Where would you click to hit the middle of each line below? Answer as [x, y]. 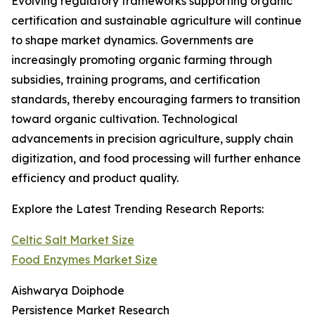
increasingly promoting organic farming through [142, 60]
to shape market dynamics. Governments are [133, 40]
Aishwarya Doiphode [68, 291]
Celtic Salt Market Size [73, 240]
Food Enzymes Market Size [84, 260]
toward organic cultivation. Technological [124, 119]
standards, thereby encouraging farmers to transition [156, 99]
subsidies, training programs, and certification [136, 80]
